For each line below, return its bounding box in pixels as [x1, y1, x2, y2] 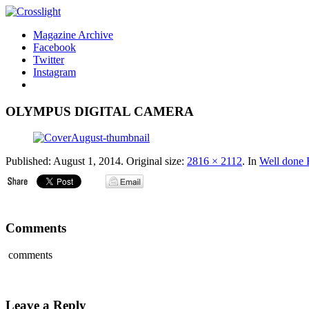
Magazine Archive [33, 29, 113, 41]
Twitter [33, 54, 64, 66]
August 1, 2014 [53, 155, 121, 168]
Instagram [33, 66, 76, 78]
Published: [6, 155, 53, 168]
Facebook [33, 41, 76, 53]
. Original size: [121, 155, 187, 168]
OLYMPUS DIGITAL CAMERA [6, 103, 194, 119]
